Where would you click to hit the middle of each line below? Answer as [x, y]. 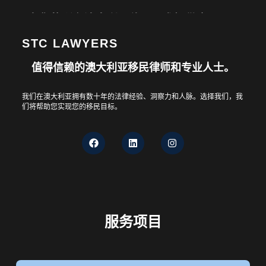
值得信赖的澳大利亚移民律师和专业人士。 [133, 68]
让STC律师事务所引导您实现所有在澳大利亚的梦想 [123, 77]
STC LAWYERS [70, 43]
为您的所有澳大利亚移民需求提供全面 [123, 19]
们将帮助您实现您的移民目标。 [72, 107]
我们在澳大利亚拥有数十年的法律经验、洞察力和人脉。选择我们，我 [132, 97]
